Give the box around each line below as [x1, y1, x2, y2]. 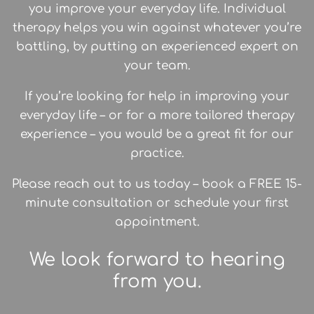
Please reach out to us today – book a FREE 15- [12, 177, 302, 191]
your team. [123, 59, 191, 73]
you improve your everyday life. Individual [28, 2, 286, 16]
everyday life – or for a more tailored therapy [20, 109, 294, 123]
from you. [112, 271, 202, 292]
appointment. [114, 215, 200, 229]
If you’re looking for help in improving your [25, 90, 289, 104]
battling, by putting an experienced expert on [15, 40, 299, 54]
